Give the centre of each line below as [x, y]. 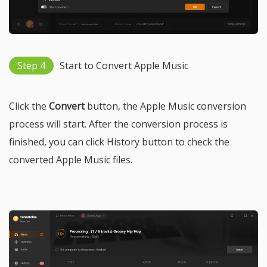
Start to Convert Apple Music [124, 66]
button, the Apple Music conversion [165, 106]
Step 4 [31, 66]
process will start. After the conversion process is [118, 124]
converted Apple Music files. [71, 160]
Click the [29, 106]
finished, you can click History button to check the [119, 142]
